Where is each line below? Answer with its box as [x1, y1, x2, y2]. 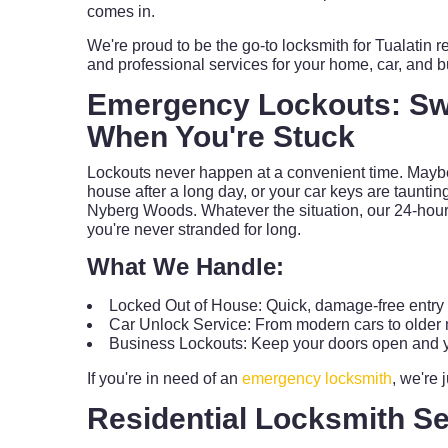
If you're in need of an [87, 370, 242, 387]
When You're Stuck [87, 120, 355, 153]
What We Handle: [87, 253, 284, 280]
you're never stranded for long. [87, 221, 301, 238]
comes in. [87, 3, 155, 20]
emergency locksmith [242, 370, 392, 387]
